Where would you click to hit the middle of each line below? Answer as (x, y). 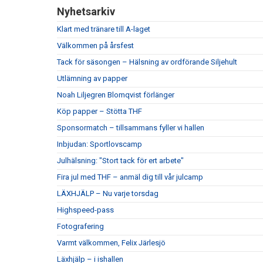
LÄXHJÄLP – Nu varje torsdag (108, 194)
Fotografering (80, 227)
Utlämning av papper (92, 79)
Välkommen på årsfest (95, 46)
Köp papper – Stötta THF (100, 112)
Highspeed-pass (85, 210)
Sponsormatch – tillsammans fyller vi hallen (131, 128)
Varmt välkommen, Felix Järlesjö (111, 243)
